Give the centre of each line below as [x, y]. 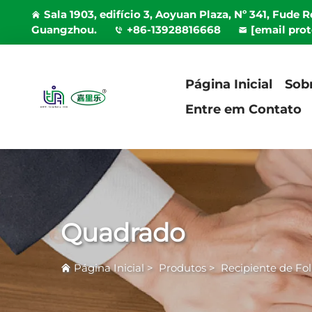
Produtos [182, 267]
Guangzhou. [64, 30]
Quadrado [123, 232]
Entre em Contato [243, 109]
